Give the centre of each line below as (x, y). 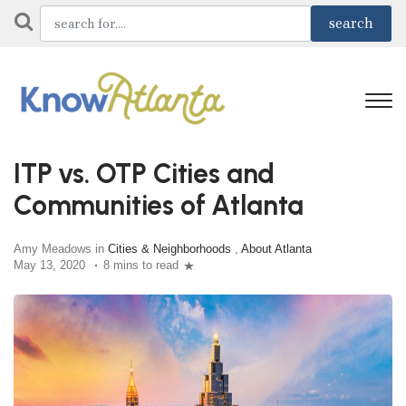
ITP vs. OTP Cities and (145, 173)
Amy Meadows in (61, 249)
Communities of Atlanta (159, 205)
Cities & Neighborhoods (169, 249)
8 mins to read (141, 265)
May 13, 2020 (49, 265)
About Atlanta (276, 249)
